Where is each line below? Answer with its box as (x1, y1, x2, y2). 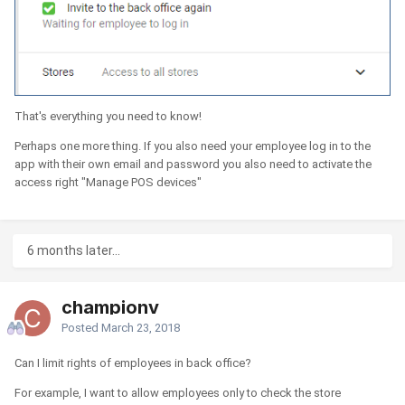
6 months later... (27, 242, 120, 258)
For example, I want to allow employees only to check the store (14, 385, 341, 400)
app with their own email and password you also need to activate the (14, 157, 372, 172)
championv (61, 296, 159, 318)
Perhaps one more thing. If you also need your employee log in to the (14, 139, 371, 154)
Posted (61, 320, 101, 334)
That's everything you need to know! (14, 109, 202, 124)
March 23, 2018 (101, 320, 180, 334)
